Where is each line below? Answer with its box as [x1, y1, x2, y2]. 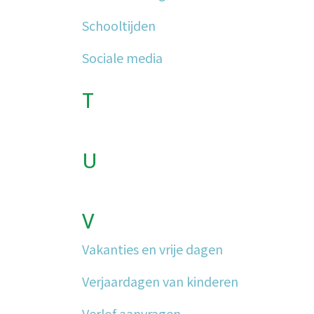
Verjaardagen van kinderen [82, 272, 238, 290]
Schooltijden [82, 16, 156, 34]
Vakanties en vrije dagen [82, 240, 223, 258]
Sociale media [82, 48, 163, 67]
